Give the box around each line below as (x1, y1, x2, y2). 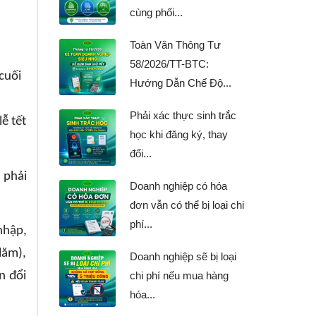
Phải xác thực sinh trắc (129, 109, 236, 121)
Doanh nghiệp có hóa (129, 180, 227, 192)
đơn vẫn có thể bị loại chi (129, 199, 244, 211)
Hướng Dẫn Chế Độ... (129, 77, 231, 89)
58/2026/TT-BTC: (129, 58, 209, 70)
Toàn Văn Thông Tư (129, 39, 221, 51)
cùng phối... (129, 6, 183, 18)
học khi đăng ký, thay (129, 128, 228, 140)
